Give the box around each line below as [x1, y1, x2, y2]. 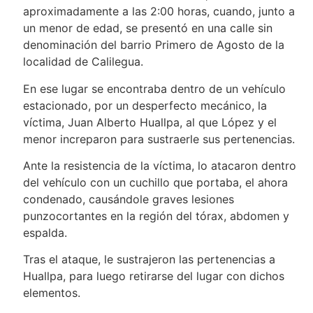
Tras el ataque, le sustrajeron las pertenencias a [22, 252, 275, 267]
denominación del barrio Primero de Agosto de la [22, 38, 284, 52]
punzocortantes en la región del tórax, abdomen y [22, 208, 289, 223]
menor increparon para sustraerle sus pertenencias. [22, 131, 295, 146]
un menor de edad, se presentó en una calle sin [22, 21, 272, 36]
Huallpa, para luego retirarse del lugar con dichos [22, 269, 284, 284]
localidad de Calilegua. [22, 54, 143, 69]
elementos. [22, 286, 80, 300]
